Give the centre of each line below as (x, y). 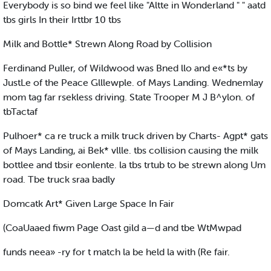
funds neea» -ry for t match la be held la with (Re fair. (116, 252)
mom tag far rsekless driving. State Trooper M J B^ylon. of (129, 97)
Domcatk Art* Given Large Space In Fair (89, 204)
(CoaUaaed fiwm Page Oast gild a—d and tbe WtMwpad (122, 228)
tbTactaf (20, 112)
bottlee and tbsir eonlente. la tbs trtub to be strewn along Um (134, 165)
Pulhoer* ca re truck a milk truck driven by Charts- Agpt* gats (135, 136)
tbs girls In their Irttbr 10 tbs (62, 20)
